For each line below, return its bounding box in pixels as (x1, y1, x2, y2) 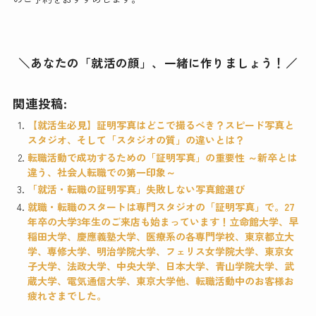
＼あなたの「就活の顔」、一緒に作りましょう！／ (18, 54, 298, 72)
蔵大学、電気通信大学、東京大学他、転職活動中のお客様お (27, 273, 294, 288)
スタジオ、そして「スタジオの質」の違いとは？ (27, 133, 245, 147)
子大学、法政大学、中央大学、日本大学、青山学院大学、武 (27, 258, 294, 273)
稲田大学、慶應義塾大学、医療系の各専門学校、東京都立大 (27, 229, 294, 243)
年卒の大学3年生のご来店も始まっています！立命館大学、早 (27, 214, 298, 229)
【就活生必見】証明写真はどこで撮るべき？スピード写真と (27, 118, 294, 133)
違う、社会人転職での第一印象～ (27, 164, 176, 179)
